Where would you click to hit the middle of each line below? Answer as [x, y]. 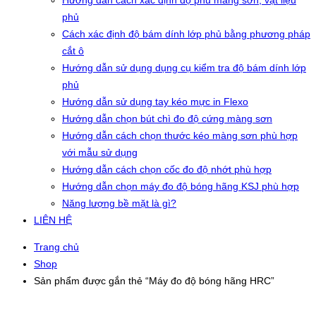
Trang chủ [56, 247]
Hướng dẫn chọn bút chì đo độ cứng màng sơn [167, 119]
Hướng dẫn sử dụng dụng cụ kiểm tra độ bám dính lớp [184, 68]
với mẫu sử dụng [100, 152]
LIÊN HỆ [53, 220]
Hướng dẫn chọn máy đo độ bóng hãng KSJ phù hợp [181, 186]
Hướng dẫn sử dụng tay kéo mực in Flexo [155, 102]
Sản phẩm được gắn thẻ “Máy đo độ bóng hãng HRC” [154, 281]
